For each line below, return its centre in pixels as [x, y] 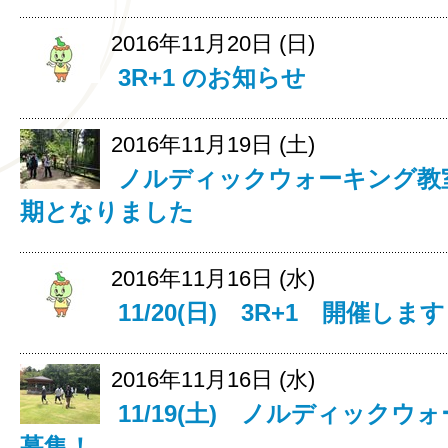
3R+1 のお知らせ [212, 77]
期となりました [107, 211]
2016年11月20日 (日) [213, 43]
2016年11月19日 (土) [213, 144]
